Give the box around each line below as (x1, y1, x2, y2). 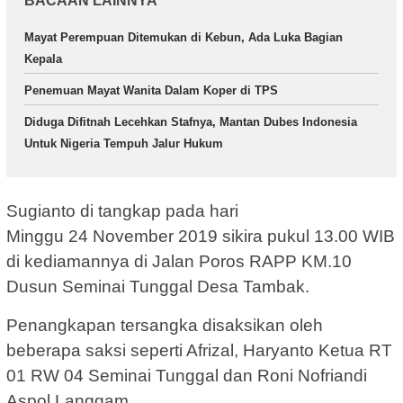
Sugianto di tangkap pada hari (6, 201, 238, 220)
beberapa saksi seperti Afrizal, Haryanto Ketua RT (6, 340, 392, 360)
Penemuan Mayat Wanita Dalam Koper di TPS (24, 84, 278, 98)
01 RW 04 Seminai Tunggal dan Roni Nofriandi (6, 365, 367, 385)
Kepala (24, 52, 62, 67)
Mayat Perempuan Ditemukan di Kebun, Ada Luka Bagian (24, 31, 343, 45)
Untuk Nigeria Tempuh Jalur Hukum (24, 137, 223, 151)
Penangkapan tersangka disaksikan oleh (6, 315, 323, 335)
